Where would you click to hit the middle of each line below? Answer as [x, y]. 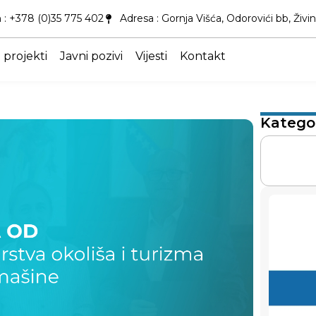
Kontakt [203, 56]
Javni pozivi [92, 56]
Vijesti [152, 56]
